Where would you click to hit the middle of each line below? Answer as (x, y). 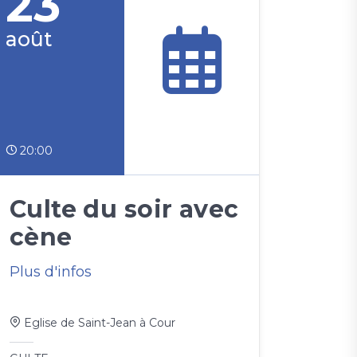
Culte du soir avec (124, 209)
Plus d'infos (51, 272)
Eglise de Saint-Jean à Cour (98, 323)
